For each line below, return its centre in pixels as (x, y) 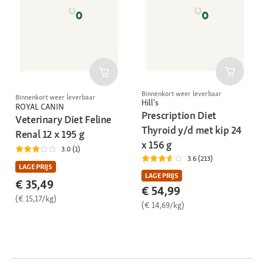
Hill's (150, 102)
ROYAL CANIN (40, 106)
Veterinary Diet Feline (64, 119)
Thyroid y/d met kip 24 (192, 130)
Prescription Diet (179, 115)
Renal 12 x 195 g (50, 134)
